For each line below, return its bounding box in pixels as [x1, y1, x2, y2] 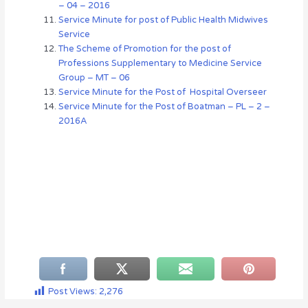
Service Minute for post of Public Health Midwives [58, 14, 269, 26]
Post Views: [47, 286, 97, 298]
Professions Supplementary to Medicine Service [58, 58, 263, 69]
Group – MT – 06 [58, 72, 131, 84]
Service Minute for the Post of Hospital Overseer [58, 87, 267, 98]
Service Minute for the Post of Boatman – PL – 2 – [58, 101, 271, 113]
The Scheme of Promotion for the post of [58, 43, 232, 55]
